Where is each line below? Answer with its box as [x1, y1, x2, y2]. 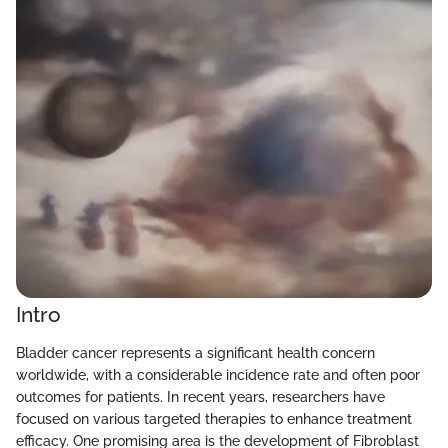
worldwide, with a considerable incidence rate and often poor [16, 366, 420, 383]
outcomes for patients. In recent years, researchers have [16, 388, 385, 405]
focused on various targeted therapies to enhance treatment [16, 410, 412, 427]
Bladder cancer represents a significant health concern [16, 344, 375, 361]
